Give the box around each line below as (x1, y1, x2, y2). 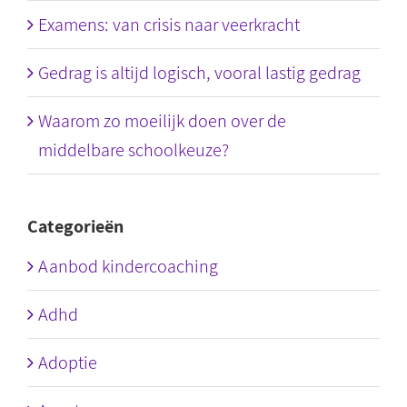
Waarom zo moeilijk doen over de (38, 109, 286, 133)
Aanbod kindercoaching (38, 254, 218, 278)
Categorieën (27, 214, 124, 238)
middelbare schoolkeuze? (38, 138, 229, 162)
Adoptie (38, 351, 97, 374)
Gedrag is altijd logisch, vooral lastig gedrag (38, 61, 361, 84)
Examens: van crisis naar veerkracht (38, 13, 300, 36)
